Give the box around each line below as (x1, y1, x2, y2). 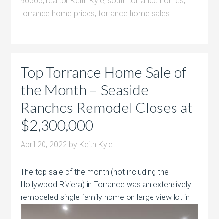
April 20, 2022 (21, 139, 67, 149)
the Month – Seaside (21, 80, 149, 98)
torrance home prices (21, 8, 95, 18)
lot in (172, 192, 190, 202)
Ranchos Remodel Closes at (21, 98, 193, 116)
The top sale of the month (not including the (21, 167, 169, 176)
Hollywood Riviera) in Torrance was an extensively (21, 179, 192, 189)
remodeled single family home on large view (21, 192, 172, 202)
